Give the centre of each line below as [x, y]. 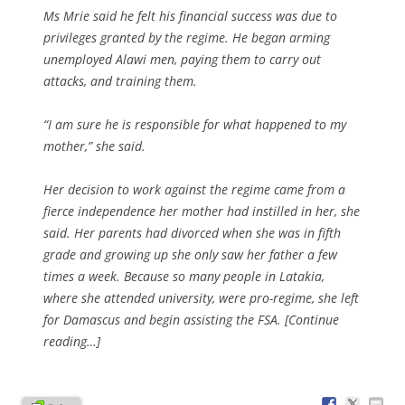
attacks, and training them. [120, 80]
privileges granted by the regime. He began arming [187, 37]
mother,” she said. [94, 146]
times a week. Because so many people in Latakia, [184, 276]
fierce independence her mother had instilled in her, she [202, 211]
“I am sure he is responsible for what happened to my [195, 124]
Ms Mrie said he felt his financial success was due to [190, 15]
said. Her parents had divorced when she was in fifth [192, 232]
